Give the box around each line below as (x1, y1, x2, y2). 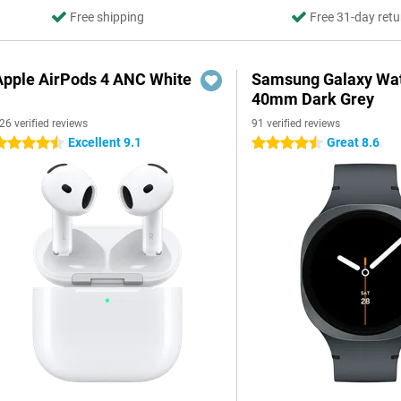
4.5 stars (252, 136, 302, 150)
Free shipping (70, 10, 145, 24)
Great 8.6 (327, 135, 380, 149)
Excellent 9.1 (68, 135, 141, 149)
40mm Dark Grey (252, 90, 375, 108)
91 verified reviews (252, 117, 341, 130)
